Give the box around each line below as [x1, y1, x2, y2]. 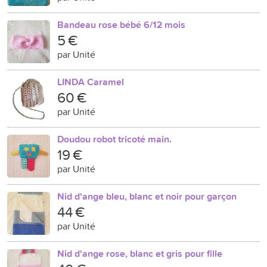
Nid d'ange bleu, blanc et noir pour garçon [57, 190, 237, 203]
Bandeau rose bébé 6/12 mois [57, 18, 185, 32]
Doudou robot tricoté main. [57, 132, 172, 146]
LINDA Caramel [57, 75, 124, 89]
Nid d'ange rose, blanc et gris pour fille [57, 247, 222, 260]
